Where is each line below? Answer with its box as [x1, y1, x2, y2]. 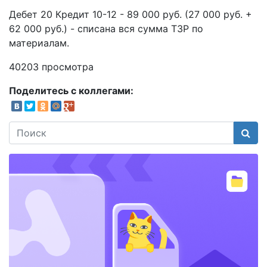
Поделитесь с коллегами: [9, 85, 133, 97]
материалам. [9, 37, 69, 49]
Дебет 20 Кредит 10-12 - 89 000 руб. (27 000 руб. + [9, 8, 252, 20]
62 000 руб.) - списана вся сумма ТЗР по [9, 23, 203, 35]
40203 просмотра [9, 61, 94, 73]
